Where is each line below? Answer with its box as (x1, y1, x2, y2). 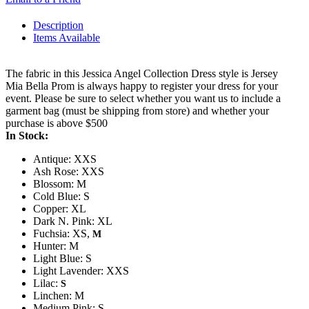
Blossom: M (33, 177, 86, 190)
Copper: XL (33, 202, 86, 215)
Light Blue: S (33, 252, 92, 264)
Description (33, 19, 83, 31)
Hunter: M (33, 239, 79, 252)
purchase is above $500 (6, 117, 108, 129)
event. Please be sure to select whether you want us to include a (6, 92, 281, 104)
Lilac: (33, 277, 61, 289)
